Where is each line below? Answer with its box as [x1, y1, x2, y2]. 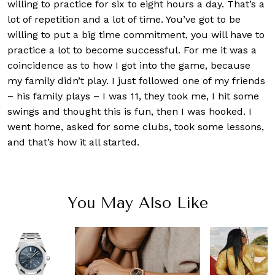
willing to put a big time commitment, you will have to [7, 29, 265, 41]
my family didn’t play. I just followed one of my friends [7, 75, 265, 87]
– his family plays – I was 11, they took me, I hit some [7, 90, 259, 103]
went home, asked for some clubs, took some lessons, [7, 121, 264, 133]
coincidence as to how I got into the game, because [7, 60, 250, 72]
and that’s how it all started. [7, 136, 139, 149]
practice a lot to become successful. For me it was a [7, 44, 257, 56]
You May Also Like [67, 194, 208, 212]
